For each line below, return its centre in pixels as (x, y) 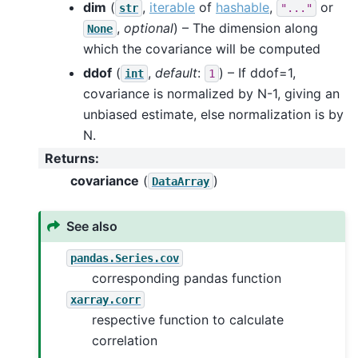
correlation (125, 340)
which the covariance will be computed (202, 48)
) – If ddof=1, (257, 72)
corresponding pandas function (187, 278)
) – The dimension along (246, 28)
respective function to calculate (188, 319)
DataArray (181, 181)
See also (92, 227)
